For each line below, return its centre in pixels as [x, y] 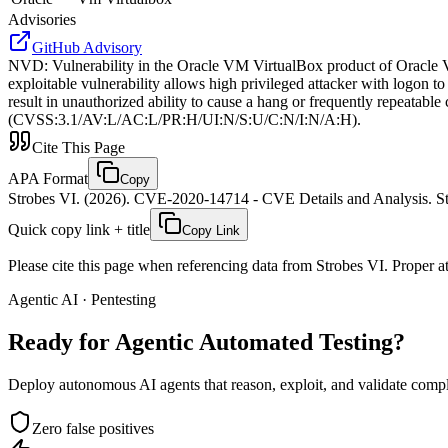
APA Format [48, 178]
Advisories [42, 19]
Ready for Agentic [101, 341]
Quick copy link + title [79, 229]
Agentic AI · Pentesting [82, 299]
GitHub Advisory [87, 47]
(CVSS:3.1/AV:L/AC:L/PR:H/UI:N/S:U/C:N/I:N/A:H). [184, 119]
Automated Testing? [302, 341]
